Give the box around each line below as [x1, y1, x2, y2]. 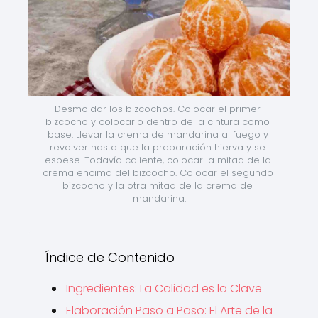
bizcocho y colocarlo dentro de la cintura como [45, 116, 270, 128]
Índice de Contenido [45, 248, 175, 266]
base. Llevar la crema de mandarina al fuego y [47, 128, 268, 141]
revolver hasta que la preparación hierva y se [50, 141, 265, 153]
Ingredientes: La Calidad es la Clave [66, 280, 262, 297]
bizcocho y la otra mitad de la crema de [62, 180, 253, 192]
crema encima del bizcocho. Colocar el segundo [43, 167, 273, 179]
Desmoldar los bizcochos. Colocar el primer [55, 103, 261, 115]
